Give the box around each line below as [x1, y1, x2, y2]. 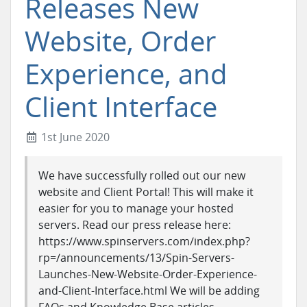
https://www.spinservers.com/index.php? [38, 234, 250, 249]
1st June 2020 [38, 130, 110, 145]
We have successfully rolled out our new [38, 168, 245, 183]
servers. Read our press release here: [38, 217, 231, 232]
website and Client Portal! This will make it [38, 184, 254, 199]
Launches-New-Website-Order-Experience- [38, 267, 257, 282]
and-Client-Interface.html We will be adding [38, 283, 260, 298]
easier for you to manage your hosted [38, 201, 234, 216]
